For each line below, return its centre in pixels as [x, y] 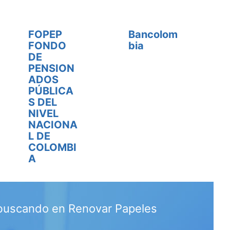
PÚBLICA [51, 91]
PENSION [52, 68]
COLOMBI [53, 147]
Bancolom [153, 34]
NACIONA [53, 125]
